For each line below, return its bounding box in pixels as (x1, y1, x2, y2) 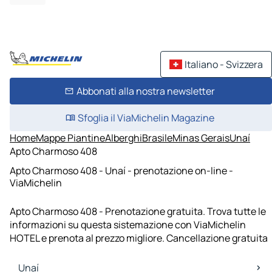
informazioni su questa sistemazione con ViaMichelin (10, 218, 246, 232)
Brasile (142, 131, 172, 144)
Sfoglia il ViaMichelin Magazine (77, 111, 214, 124)
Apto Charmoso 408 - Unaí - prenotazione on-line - (10, 163, 233, 177)
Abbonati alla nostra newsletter (76, 84, 215, 98)
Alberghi (105, 131, 142, 144)
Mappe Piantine (36, 131, 105, 144)
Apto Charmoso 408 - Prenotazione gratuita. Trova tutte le (10, 205, 266, 219)
